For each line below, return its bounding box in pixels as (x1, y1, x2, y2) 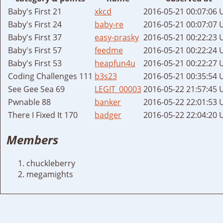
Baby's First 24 (8, 18, 62, 30)
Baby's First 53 (8, 57, 62, 69)
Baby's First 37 (8, 31, 62, 43)
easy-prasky (95, 31, 139, 43)
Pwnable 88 (8, 96, 51, 108)
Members (6, 131, 58, 148)
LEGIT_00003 (95, 83, 141, 95)
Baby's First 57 (8, 44, 62, 56)
